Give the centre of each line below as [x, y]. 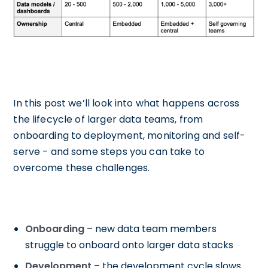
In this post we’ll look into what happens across [127, 103]
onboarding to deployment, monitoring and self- [130, 135]
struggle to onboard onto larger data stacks [130, 245]
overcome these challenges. [82, 167]
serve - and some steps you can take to [109, 151]
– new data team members [151, 229]
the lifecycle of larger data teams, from [108, 119]
